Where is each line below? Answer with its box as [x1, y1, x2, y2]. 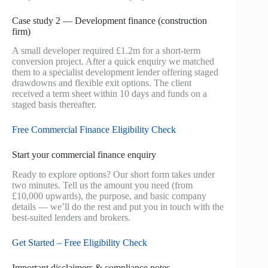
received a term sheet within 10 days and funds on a [12, 89, 207, 99]
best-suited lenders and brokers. [12, 212, 130, 223]
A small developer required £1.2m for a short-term [12, 45, 200, 56]
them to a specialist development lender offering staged [12, 67, 218, 78]
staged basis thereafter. [12, 99, 96, 110]
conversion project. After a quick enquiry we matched [12, 56, 214, 67]
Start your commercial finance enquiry [12, 150, 156, 160]
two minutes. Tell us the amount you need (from [12, 180, 193, 191]
